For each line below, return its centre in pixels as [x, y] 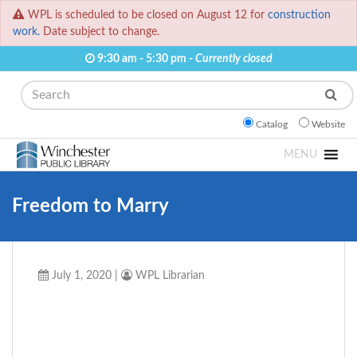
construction [299, 15]
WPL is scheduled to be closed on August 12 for [148, 15]
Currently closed [233, 59]
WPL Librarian [169, 276]
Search [30, 90]
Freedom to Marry [90, 207]
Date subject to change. [100, 32]
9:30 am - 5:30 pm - [145, 59]
